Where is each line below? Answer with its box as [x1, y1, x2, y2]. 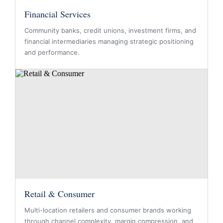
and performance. [24, 48, 80, 56]
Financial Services [24, 8, 91, 20]
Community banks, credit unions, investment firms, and [24, 26, 196, 34]
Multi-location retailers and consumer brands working [24, 206, 191, 214]
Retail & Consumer [24, 188, 95, 200]
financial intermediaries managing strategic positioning [24, 37, 194, 45]
